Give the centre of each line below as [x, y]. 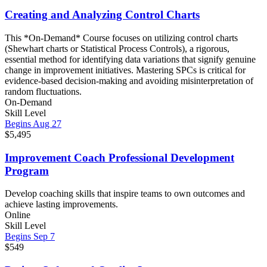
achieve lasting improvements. [61, 204]
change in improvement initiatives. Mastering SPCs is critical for [125, 70]
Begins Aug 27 [33, 123]
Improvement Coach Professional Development [119, 157]
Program [27, 170]
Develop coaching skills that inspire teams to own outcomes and [125, 194]
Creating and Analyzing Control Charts [102, 15]
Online [18, 215]
